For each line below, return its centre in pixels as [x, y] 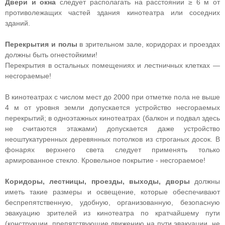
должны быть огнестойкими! [51, 55]
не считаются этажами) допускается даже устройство [113, 129]
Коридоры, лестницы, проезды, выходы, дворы [97, 181]
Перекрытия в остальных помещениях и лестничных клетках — [113, 65]
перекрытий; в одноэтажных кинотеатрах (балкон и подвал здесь [113, 118]
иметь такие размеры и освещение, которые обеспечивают [113, 192]
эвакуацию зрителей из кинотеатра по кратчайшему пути [113, 213]
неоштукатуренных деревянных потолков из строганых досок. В [113, 139]
